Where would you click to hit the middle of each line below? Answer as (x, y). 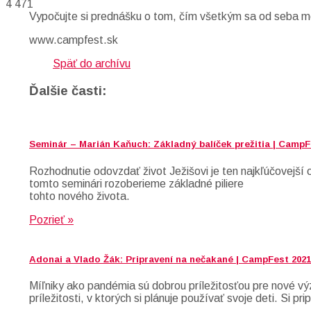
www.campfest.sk (74, 40)
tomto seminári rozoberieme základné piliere (136, 183)
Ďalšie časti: (68, 90)
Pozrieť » (51, 219)
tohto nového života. (79, 196)
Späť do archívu (92, 63)
